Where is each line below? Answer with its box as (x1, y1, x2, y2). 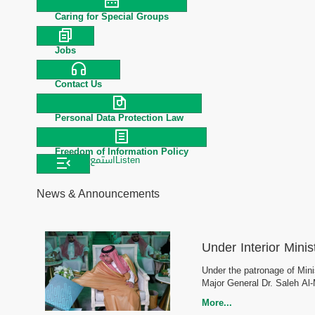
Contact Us (55, 75, 102, 93)
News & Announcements (37, 188, 160, 200)
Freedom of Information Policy (55, 143, 188, 160)
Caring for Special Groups (55, 8, 169, 25)
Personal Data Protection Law (55, 109, 184, 127)
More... (201, 294, 232, 311)
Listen (115, 151, 140, 169)
